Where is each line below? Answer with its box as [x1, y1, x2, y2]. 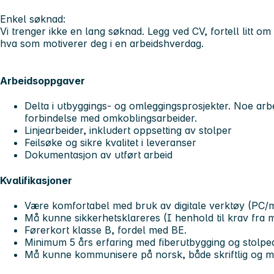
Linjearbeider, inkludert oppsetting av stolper [24, 124, 232, 137]
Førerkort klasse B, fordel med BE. [24, 223, 190, 236]
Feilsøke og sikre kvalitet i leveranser [24, 136, 196, 149]
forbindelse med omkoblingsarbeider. [24, 112, 197, 125]
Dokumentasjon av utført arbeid [24, 149, 172, 161]
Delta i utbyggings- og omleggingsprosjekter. [24, 100, 234, 113]
